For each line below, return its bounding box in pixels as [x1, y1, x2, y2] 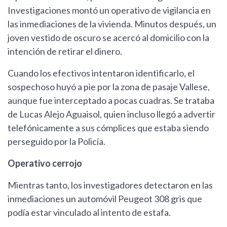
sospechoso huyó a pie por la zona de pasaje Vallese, [8, 81, 210, 93]
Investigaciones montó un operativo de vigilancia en [8, 5, 211, 16]
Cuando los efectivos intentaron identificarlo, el [8, 67, 195, 79]
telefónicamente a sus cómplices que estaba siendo [8, 122, 209, 134]
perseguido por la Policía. [8, 136, 105, 147]
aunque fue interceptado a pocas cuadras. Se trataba [8, 95, 214, 106]
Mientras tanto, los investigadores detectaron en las [8, 179, 213, 191]
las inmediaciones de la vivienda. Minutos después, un [8, 18, 216, 30]
